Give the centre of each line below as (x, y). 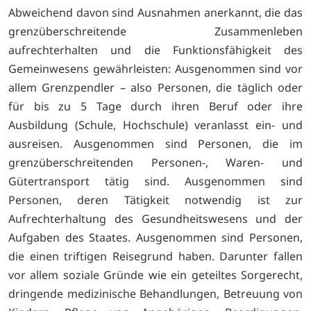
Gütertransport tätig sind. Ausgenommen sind (155, 181)
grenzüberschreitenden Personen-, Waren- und (155, 162)
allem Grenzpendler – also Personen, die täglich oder (155, 87)
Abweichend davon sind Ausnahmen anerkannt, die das (155, 12)
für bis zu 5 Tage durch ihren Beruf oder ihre (155, 106)
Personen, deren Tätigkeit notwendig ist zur (155, 200)
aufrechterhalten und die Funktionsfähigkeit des (155, 50)
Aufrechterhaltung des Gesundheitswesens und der (155, 218)
